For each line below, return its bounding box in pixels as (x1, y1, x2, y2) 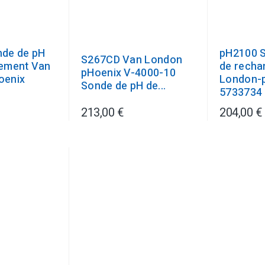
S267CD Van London (81, 52, 183, 68)
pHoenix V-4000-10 (81, 65, 176, 81)
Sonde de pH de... (81, 78, 166, 94)
